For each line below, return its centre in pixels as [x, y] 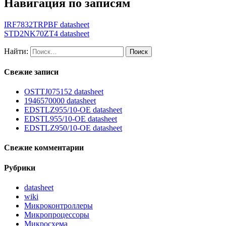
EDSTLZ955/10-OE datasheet [73, 110]
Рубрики [20, 167]
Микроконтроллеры [59, 206]
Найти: [16, 51]
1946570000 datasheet [60, 101]
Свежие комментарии [44, 148]
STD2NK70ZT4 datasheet [47, 33]
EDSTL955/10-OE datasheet [71, 119]
